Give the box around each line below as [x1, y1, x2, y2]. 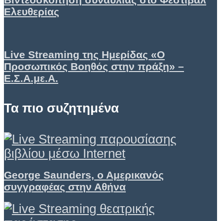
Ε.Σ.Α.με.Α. [4, 73, 58, 84]
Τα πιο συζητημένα [4, 101, 119, 115]
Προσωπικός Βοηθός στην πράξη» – [4, 61, 184, 73]
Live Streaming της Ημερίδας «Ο [4, 49, 165, 61]
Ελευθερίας [4, 5, 59, 17]
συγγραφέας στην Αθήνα [4, 181, 126, 193]
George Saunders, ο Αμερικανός [4, 169, 164, 181]
